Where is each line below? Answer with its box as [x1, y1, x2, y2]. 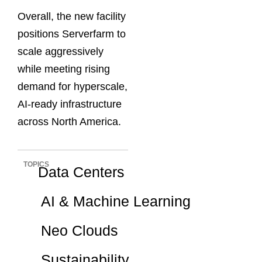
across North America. [18, 115, 121, 127]
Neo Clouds [40, 222, 118, 239]
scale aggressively [18, 45, 104, 57]
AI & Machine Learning [40, 193, 191, 210]
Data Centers [37, 164, 125, 181]
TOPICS [23, 160, 49, 169]
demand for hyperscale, [18, 80, 127, 92]
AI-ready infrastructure [18, 98, 122, 110]
